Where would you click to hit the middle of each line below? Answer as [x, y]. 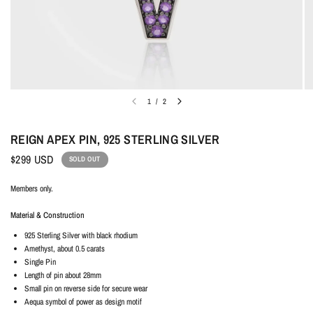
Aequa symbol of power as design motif [83, 302]
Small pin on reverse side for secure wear [86, 289]
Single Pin [40, 262]
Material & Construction [48, 215]
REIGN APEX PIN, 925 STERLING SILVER [115, 139]
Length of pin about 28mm [63, 275]
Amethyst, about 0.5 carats [65, 249]
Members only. [32, 189]
